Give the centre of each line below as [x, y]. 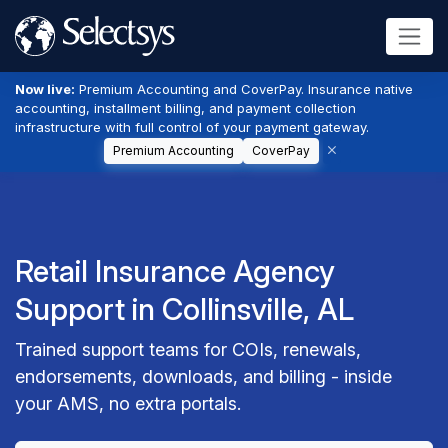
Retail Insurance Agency [175, 271]
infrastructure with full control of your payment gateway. [192, 127]
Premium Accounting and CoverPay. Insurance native [244, 89]
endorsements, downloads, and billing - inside [203, 376]
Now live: [45, 89]
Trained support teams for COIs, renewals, [188, 349]
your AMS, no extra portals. [128, 403]
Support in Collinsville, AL [184, 309]
